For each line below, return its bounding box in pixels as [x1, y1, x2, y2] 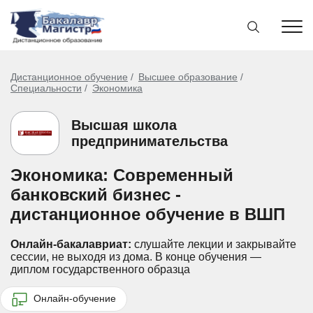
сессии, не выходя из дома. [10, 251, 152, 263]
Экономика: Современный [10, 166, 233, 184]
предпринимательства [71, 133, 228, 149]
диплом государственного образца [10, 263, 190, 275]
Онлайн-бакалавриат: [10, 238, 131, 250]
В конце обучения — [152, 251, 261, 263]
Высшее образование [138, 71, 238, 82]
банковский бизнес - [10, 185, 181, 204]
